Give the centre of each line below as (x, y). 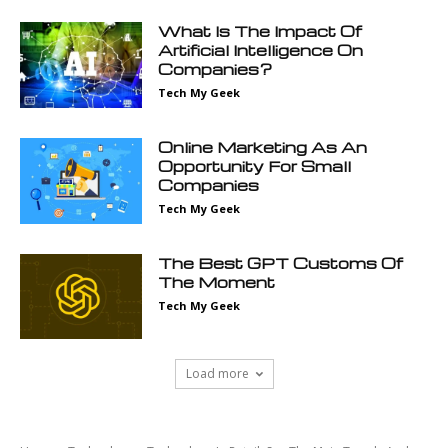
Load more (217, 374)
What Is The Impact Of (260, 31)
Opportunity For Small (255, 166)
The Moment (217, 281)
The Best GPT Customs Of (281, 262)
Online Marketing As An (263, 147)
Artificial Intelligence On (261, 50)
